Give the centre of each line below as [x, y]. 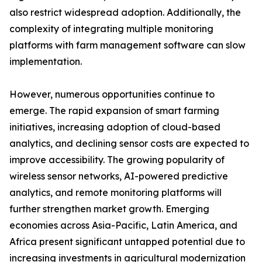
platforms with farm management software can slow [127, 45]
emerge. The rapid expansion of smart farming [114, 111]
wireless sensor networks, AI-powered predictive [119, 176]
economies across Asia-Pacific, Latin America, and [123, 225]
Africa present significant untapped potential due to [127, 242]
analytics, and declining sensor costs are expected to [129, 144]
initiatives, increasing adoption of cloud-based [115, 127]
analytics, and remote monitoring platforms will [116, 193]
